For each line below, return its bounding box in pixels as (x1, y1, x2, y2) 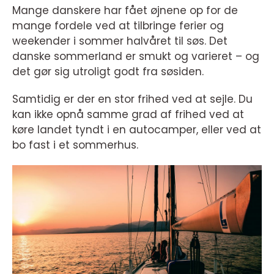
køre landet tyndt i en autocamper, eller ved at (12, 122, 261, 137)
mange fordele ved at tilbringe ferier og (12, 18, 224, 33)
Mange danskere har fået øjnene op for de (12, 3, 238, 18)
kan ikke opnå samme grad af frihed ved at (12, 107, 244, 122)
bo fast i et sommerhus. (12, 138, 138, 152)
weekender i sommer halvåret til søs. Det (12, 34, 228, 48)
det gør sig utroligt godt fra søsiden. (12, 64, 204, 79)
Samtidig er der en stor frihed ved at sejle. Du (12, 92, 253, 106)
